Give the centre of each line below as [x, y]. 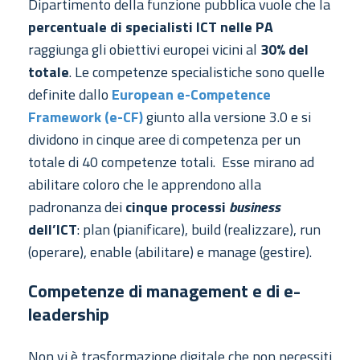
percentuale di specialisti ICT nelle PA [151, 27]
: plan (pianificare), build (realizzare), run [199, 230]
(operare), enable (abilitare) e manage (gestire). [170, 252]
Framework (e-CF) [86, 117]
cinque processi [177, 207]
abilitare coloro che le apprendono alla [145, 185]
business [255, 207]
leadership [69, 315]
